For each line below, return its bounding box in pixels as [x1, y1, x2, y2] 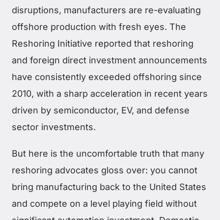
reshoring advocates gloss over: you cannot [12, 165, 197, 175]
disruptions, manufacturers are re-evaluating [12, 5, 201, 15]
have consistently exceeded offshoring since [12, 72, 202, 82]
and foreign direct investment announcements [12, 55, 207, 65]
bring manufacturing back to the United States [12, 182, 206, 192]
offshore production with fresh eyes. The [12, 22, 186, 32]
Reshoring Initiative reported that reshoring [12, 38, 193, 49]
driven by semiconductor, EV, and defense [12, 105, 190, 115]
